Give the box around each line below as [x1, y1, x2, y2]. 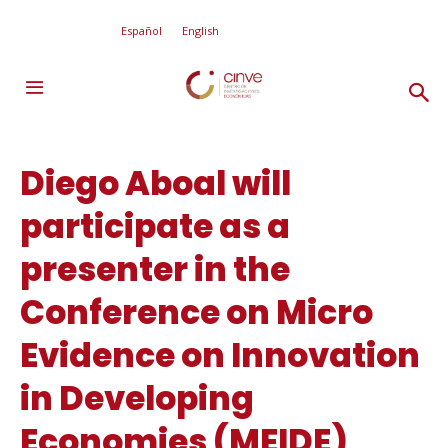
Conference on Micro [20, 289, 373, 336]
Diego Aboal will [20, 160, 291, 207]
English [182, 22, 219, 38]
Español [121, 22, 162, 38]
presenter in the [20, 246, 290, 293]
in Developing [20, 375, 254, 422]
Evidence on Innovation [20, 332, 420, 379]
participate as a [20, 203, 290, 250]
